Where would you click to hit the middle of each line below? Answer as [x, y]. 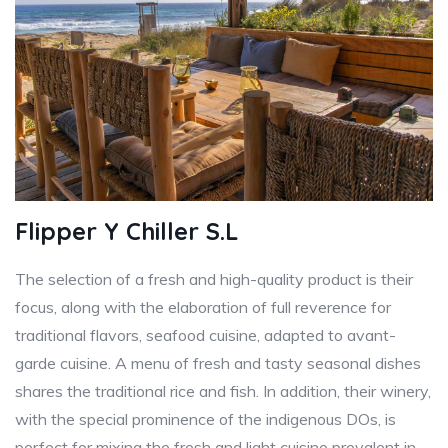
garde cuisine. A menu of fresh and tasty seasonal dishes [218, 363]
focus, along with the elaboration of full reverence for [203, 307]
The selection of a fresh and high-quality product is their [214, 279]
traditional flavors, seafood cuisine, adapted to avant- [205, 335]
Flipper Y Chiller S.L [126, 231]
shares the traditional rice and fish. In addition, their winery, [223, 391]
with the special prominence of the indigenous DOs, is [205, 419]
